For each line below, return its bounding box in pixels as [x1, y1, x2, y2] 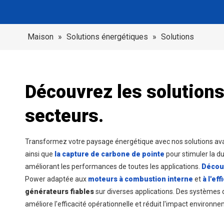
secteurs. [25, 105, 103, 126]
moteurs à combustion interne [88, 175, 194, 183]
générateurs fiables [25, 187, 95, 195]
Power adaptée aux [25, 175, 88, 183]
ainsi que [25, 150, 54, 158]
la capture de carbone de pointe [54, 150, 166, 158]
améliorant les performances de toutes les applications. [25, 162, 201, 170]
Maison [27, 32, 53, 41]
